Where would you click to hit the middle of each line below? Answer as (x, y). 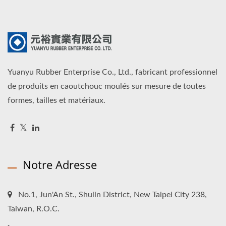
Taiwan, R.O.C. (34, 209)
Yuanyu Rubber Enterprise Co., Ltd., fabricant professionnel (112, 72)
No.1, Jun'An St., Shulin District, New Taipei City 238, (112, 195)
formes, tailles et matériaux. (56, 101)
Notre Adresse (60, 165)
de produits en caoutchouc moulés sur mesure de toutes (107, 87)
